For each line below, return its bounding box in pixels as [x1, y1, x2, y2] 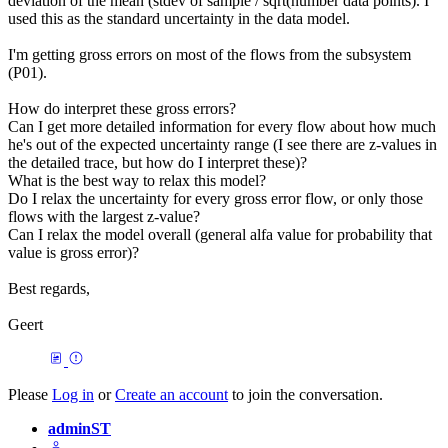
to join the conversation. [228, 385, 383, 403]
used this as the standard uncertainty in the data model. [8, 9, 350, 27]
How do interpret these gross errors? [8, 99, 236, 117]
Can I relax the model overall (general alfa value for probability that [8, 225, 432, 243]
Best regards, [8, 279, 90, 297]
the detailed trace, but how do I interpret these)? [8, 153, 307, 171]
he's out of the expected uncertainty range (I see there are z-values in [8, 135, 437, 153]
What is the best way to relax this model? [8, 171, 266, 189]
